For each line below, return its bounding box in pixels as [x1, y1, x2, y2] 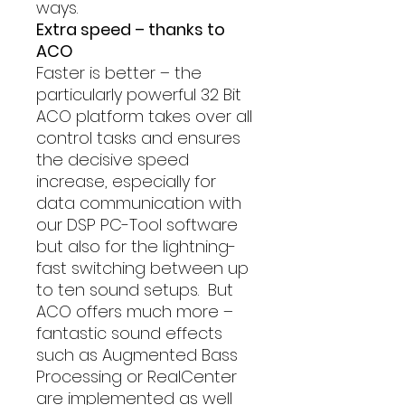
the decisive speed [36, 148, 189, 171]
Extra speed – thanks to [36, 18, 225, 41]
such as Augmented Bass [36, 344, 238, 366]
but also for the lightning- [36, 235, 236, 258]
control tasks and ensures [36, 127, 240, 149]
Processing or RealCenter [36, 365, 237, 388]
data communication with [36, 192, 241, 214]
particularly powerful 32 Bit [36, 83, 241, 106]
